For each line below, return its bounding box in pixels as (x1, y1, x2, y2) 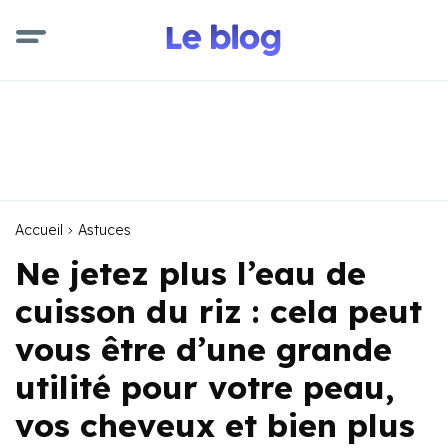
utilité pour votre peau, (15, 367, 394, 407)
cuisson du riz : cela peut (15, 291, 422, 331)
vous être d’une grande (15, 329, 392, 369)
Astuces (78, 221, 131, 239)
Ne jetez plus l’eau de (15, 253, 366, 293)
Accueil (15, 221, 63, 239)
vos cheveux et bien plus (15, 405, 415, 445)
